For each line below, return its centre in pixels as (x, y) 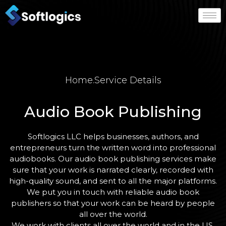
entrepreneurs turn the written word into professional (113, 148)
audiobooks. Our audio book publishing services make (113, 159)
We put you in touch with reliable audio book (113, 192)
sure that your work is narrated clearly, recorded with (113, 170)
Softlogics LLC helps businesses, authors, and (113, 136)
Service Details (128, 80)
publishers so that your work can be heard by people (113, 203)
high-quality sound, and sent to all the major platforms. (113, 181)
